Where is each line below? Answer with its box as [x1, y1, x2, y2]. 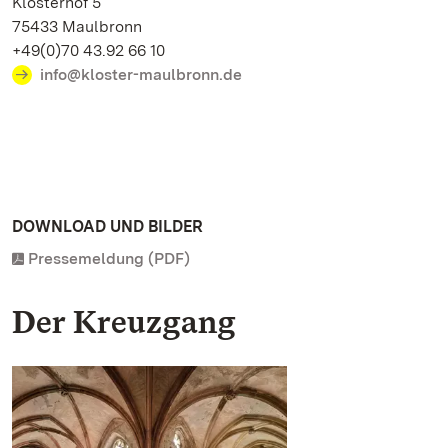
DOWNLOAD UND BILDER [12, 217, 203, 236]
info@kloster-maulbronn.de [40, 65, 242, 84]
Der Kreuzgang [12, 302, 236, 341]
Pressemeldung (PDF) [28, 249, 190, 268]
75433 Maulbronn [12, 17, 152, 36]
